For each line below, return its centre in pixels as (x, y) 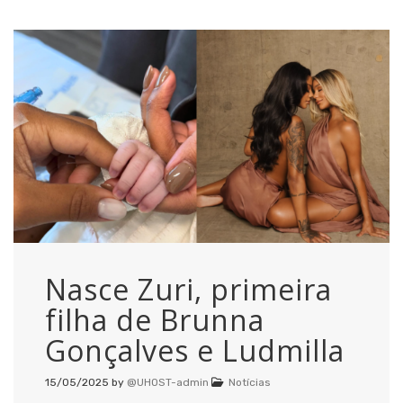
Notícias (250, 382)
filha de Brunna (155, 319)
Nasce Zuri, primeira (188, 289)
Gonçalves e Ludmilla (195, 350)
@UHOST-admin (168, 382)
